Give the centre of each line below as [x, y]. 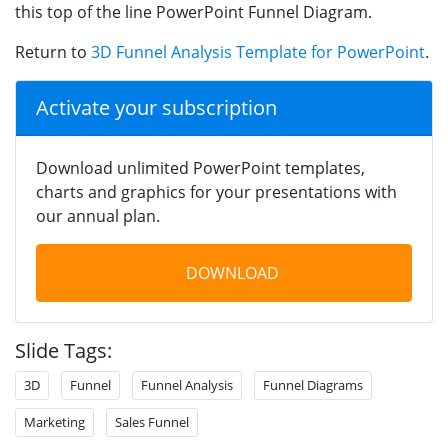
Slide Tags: [63, 350]
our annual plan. [98, 215]
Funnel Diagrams [313, 384]
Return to [53, 51]
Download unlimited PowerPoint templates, [200, 167]
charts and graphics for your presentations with [216, 191]
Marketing [54, 421]
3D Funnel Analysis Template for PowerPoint [258, 51]
